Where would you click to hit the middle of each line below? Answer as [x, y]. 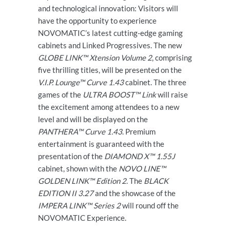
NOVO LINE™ [142, 168]
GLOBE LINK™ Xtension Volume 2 [95, 57]
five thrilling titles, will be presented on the [110, 70]
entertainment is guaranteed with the [101, 143]
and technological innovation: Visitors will [108, 8]
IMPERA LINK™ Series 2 [79, 205]
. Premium [139, 131]
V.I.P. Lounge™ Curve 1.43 [81, 82]
